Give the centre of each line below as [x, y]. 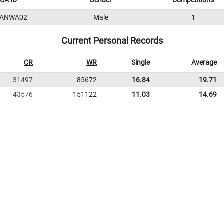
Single [141, 62]
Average [204, 62]
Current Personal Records [112, 41]
